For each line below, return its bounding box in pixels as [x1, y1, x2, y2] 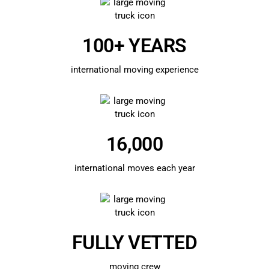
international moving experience [70, 64, 199, 75]
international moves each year [74, 163, 195, 174]
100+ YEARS [82, 34, 187, 57]
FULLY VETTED [72, 231, 197, 254]
